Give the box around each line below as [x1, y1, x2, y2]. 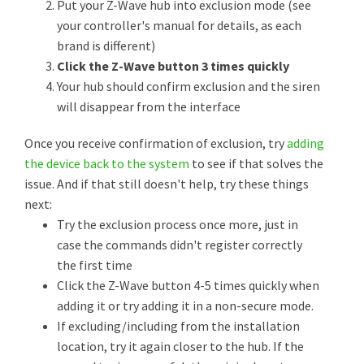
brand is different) [57, 37, 155, 54]
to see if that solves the [189, 155, 323, 171]
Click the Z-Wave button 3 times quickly [57, 58, 289, 74]
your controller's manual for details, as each [57, 17, 301, 33]
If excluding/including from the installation [57, 318, 300, 334]
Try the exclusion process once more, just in [57, 216, 298, 232]
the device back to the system [24, 155, 189, 171]
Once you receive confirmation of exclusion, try [24, 135, 287, 151]
